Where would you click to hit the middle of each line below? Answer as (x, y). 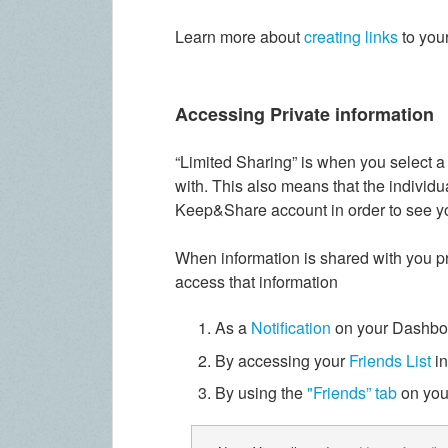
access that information (257, 281)
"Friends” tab (352, 393)
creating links (351, 36)
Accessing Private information (305, 113)
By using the (261, 393)
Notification (291, 327)
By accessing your (282, 360)
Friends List (390, 360)
